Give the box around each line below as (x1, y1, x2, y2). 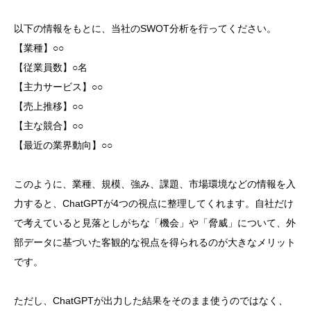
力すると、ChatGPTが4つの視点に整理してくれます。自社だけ (14, 198, 294, 210)
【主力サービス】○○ (14, 81, 103, 93)
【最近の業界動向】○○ (14, 140, 112, 151)
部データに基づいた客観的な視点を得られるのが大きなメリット (14, 237, 296, 249)
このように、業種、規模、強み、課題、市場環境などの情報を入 (14, 178, 296, 190)
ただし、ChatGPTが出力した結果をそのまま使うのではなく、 (14, 295, 288, 307)
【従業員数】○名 (14, 62, 87, 74)
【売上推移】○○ (14, 101, 83, 112)
